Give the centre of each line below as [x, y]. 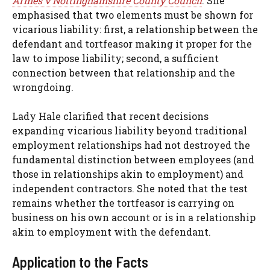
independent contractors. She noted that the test [130, 189]
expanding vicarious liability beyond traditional [130, 131]
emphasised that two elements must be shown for [133, 15]
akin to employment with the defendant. [111, 232]
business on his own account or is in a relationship [134, 218]
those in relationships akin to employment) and [128, 174]
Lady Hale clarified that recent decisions [110, 116]
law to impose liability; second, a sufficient [115, 58]
